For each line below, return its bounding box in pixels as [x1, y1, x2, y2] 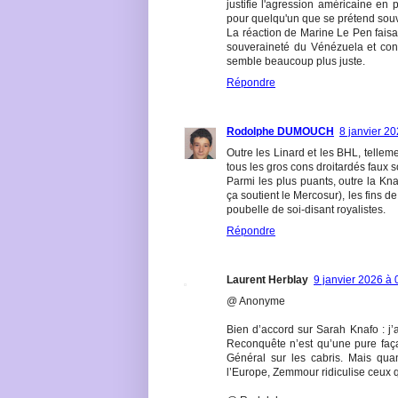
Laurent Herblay [227, 274, 308, 287]
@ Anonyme [227, 295, 285, 308]
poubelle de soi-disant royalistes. [227, 203, 386, 217]
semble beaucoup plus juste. [227, 55, 365, 68]
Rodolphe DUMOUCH [227, 125, 334, 139]
